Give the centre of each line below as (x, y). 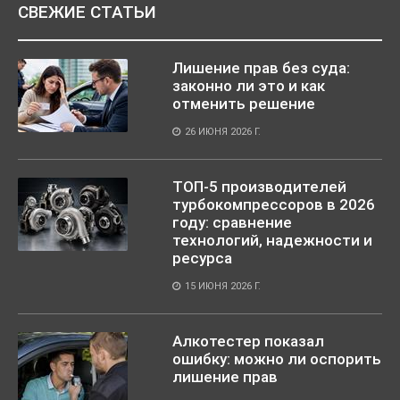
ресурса (202, 258)
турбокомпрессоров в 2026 (274, 204)
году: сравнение (232, 222)
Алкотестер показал (248, 341)
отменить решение (244, 103)
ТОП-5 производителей (259, 186)
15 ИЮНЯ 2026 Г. (223, 286)
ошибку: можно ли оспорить (277, 358)
